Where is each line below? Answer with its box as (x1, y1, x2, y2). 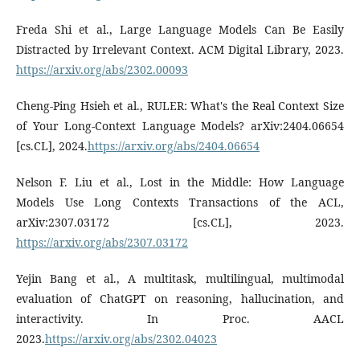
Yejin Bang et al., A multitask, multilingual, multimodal (16, 270, 344, 286)
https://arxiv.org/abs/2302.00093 (16, 61, 188, 77)
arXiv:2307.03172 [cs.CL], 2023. (16, 214, 344, 230)
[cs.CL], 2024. (16, 137, 88, 153)
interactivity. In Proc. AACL (16, 310, 344, 326)
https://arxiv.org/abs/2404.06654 (88, 137, 260, 153)
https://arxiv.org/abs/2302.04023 (45, 330, 217, 346)
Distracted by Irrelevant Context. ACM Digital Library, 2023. (16, 41, 344, 57)
